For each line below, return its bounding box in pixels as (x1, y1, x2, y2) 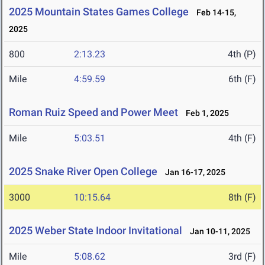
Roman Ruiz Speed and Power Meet (9, 106, 178, 119)
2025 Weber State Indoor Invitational (9, 224, 182, 237)
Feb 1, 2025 (180, 108, 229, 118)
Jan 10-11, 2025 (185, 227, 250, 237)
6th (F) (228, 73, 256, 85)
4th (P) (228, 49, 256, 60)
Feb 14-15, (191, 8, 236, 18)
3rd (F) (228, 251, 256, 263)
